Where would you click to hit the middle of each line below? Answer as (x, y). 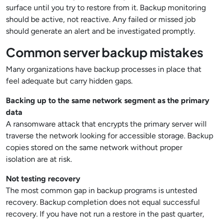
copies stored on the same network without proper (94, 147)
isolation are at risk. (39, 159)
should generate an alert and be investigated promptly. (100, 31)
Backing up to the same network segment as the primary (108, 100)
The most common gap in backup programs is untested (101, 190)
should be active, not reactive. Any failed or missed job (101, 19)
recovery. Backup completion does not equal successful (103, 202)
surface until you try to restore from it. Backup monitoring (106, 8)
